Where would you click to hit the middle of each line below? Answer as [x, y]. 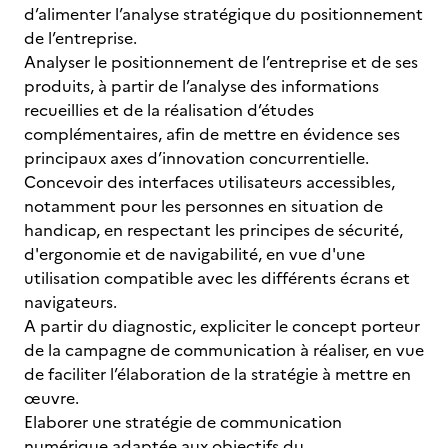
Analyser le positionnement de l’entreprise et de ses [221, 62]
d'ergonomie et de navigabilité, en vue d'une [194, 254]
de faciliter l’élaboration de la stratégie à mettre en [217, 374]
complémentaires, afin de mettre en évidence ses [212, 134]
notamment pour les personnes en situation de [203, 206]
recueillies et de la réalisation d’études [169, 110]
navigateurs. [70, 302]
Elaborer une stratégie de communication [183, 422]
